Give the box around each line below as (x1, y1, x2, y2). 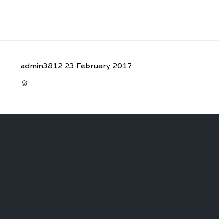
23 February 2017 (65, 61, 132, 71)
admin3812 (21, 61, 63, 71)
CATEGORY (28, 79, 54, 86)
